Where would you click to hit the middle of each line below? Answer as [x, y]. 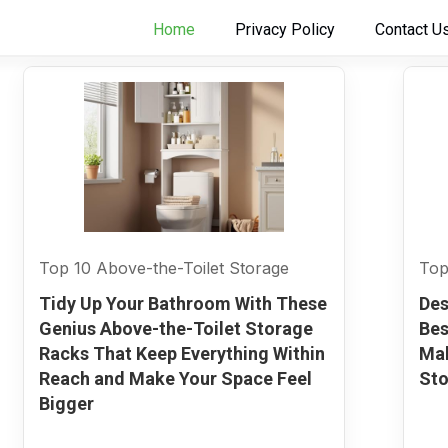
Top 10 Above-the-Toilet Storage [163, 268]
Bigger [66, 403]
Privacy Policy [285, 29]
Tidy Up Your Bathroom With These [182, 303]
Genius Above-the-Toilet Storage [175, 328]
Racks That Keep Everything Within [181, 353]
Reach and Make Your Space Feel [175, 378]
